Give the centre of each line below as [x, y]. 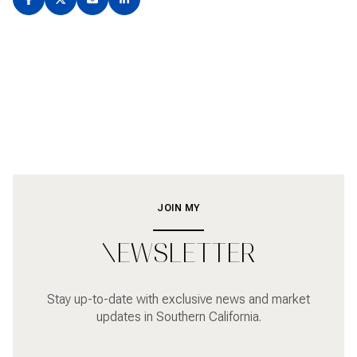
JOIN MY [178, 208]
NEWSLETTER [178, 254]
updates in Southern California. [178, 316]
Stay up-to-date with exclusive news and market [178, 299]
